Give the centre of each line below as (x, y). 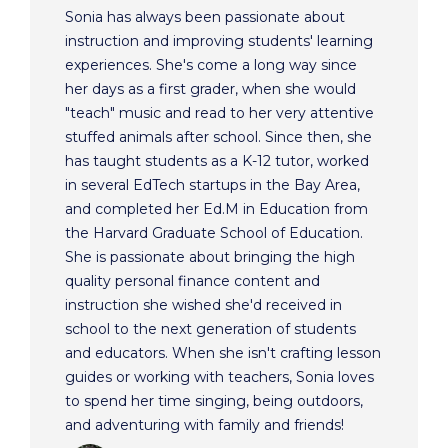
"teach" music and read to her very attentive (219, 112)
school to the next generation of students (210, 328)
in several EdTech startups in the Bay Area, (212, 184)
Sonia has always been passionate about (205, 16)
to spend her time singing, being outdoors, (214, 400)
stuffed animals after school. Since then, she (218, 136)
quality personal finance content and (192, 280)
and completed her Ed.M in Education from (216, 208)
